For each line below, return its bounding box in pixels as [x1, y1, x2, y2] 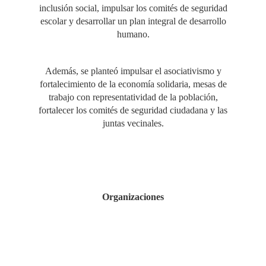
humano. [116, 29, 150, 39]
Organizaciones [102, 192, 164, 202]
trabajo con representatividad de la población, [48, 92, 218, 102]
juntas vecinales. [102, 118, 164, 128]
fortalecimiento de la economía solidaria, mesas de [39, 79, 227, 89]
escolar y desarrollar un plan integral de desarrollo [40, 16, 226, 26]
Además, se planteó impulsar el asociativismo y [45, 66, 221, 76]
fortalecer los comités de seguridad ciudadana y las [39, 105, 227, 115]
